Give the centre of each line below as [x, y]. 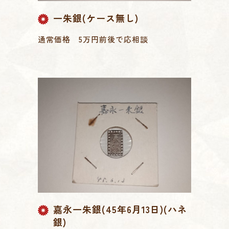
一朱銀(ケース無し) [96, 18]
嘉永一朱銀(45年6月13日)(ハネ [120, 209]
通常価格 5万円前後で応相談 [93, 39]
